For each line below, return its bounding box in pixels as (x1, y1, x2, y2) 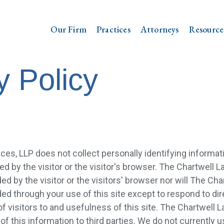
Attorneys (140, 23, 179, 35)
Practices (96, 23, 130, 35)
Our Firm (50, 23, 86, 35)
